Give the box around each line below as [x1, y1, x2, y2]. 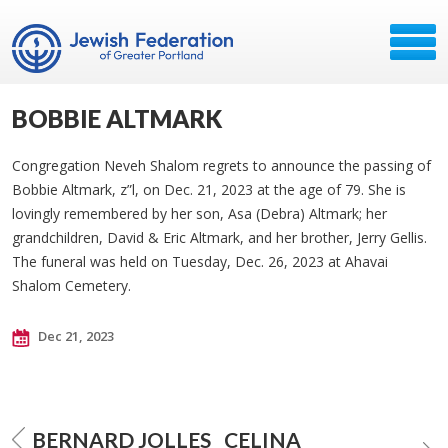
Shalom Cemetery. [12, 276, 131, 295]
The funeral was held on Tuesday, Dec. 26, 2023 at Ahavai [12, 252, 388, 271]
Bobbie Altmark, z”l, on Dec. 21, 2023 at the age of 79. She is [12, 180, 406, 199]
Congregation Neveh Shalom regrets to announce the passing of [12, 156, 431, 175]
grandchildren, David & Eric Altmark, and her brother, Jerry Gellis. [12, 228, 427, 247]
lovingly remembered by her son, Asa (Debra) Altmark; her [12, 204, 387, 223]
